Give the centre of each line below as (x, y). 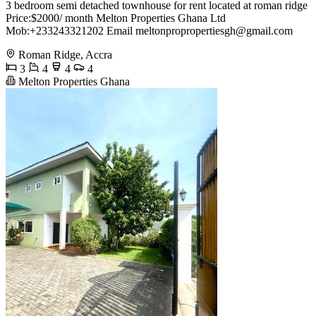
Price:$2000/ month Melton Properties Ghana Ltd (116, 18)
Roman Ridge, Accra (65, 54)
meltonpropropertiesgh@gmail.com (214, 30)
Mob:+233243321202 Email (71, 30)
